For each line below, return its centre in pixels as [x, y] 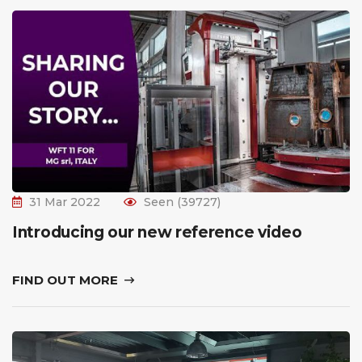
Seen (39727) [182, 202]
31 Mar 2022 [65, 202]
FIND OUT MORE [67, 280]
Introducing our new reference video [157, 232]
